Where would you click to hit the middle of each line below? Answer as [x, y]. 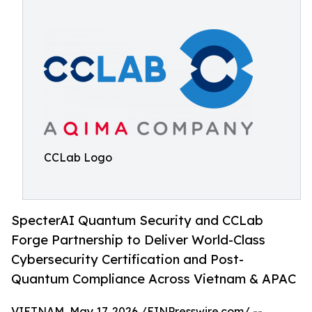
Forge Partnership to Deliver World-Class [138, 240]
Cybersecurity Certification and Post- [127, 259]
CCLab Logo [78, 157]
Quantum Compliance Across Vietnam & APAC [154, 279]
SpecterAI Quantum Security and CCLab [137, 220]
